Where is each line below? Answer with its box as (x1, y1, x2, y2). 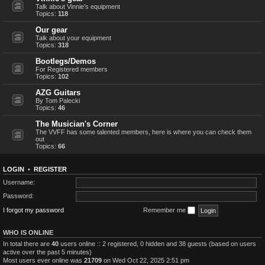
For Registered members (35, 65, 108, 73)
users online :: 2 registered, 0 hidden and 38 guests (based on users (59, 240, 256, 248)
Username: (3, 178, 35, 186)
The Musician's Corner (35, 119, 118, 128)
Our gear (35, 25, 67, 34)
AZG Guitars (35, 88, 80, 97)
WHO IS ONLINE (3, 229, 53, 237)
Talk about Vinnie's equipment (35, 2, 120, 10)
